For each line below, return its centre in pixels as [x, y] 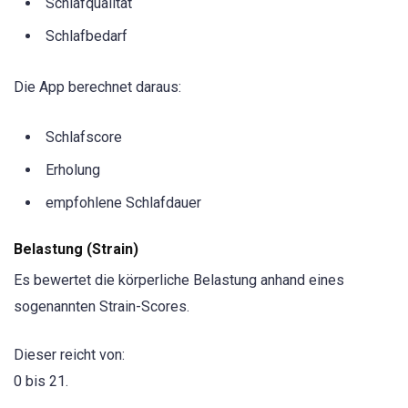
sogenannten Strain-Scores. [102, 307]
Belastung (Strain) [76, 250]
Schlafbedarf [87, 36]
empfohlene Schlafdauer [123, 203]
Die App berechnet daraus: [97, 87]
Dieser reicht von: [69, 354]
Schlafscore [84, 138]
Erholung [73, 170]
